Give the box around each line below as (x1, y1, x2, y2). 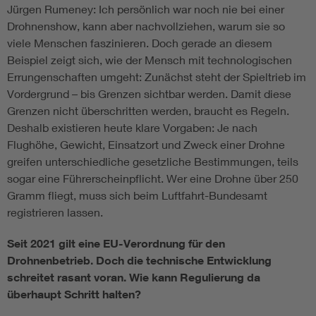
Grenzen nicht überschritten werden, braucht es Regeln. (7, 104, 289, 118)
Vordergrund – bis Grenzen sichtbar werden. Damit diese (7, 87, 291, 101)
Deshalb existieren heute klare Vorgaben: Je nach (7, 121, 257, 135)
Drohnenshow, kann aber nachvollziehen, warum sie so (7, 19, 285, 33)
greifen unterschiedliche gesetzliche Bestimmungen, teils (7, 154, 298, 169)
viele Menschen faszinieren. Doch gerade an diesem (7, 36, 272, 50)
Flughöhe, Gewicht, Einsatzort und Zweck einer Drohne (7, 138, 285, 152)
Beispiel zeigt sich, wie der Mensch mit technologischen (7, 53, 292, 67)
